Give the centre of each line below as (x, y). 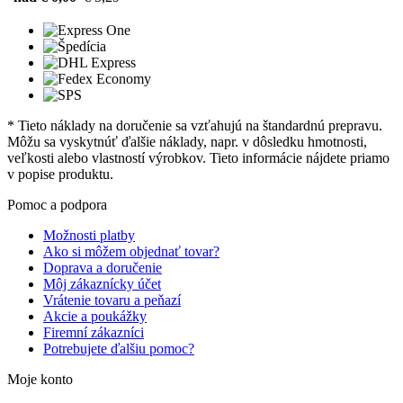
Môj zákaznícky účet (102, 283)
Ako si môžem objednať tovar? (131, 251)
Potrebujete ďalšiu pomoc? (119, 348)
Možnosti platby (89, 235)
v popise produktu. (60, 174)
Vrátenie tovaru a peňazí (112, 300)
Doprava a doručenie (103, 267)
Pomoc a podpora (57, 204)
